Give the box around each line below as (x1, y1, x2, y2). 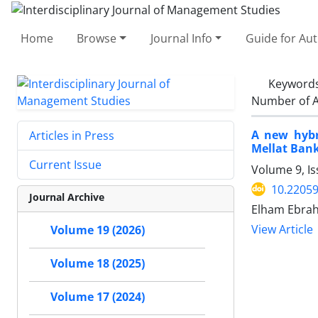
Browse (77, 30, 117, 46)
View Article (251, 221, 313, 237)
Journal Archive (29, 190, 104, 204)
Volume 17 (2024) (50, 289, 145, 305)
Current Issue (29, 156, 102, 172)
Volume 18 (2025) (50, 256, 145, 271)
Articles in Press (29, 127, 114, 143)
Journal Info (150, 30, 212, 46)
